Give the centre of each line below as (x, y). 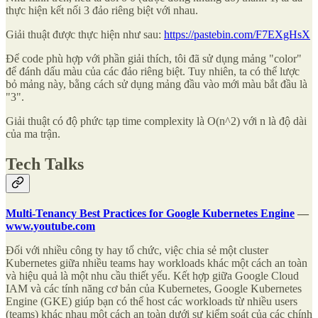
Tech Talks (45, 164)
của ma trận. (33, 134)
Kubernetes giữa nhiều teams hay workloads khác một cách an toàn (157, 263)
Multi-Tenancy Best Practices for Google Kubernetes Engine (150, 214)
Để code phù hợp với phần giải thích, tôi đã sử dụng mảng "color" (154, 59)
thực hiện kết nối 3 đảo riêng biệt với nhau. (102, 11)
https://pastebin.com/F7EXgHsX (237, 35)
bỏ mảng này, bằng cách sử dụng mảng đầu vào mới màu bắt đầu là (157, 84)
